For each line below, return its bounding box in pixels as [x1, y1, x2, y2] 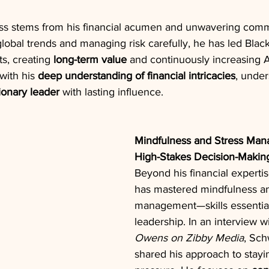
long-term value [53, 53, 127, 65]
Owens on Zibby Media [134, 231, 244, 244]
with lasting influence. [59, 85, 163, 98]
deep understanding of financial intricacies [38, 69, 235, 82]
